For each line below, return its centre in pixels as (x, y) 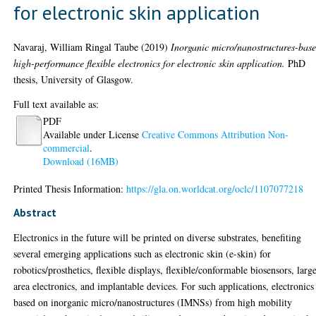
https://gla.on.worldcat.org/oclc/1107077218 (215, 188)
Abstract (35, 212)
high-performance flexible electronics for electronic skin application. (150, 63)
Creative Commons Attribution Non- (215, 135)
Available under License (93, 135)
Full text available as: (56, 104)
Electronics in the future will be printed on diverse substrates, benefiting (158, 237)
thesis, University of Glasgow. (74, 79)
